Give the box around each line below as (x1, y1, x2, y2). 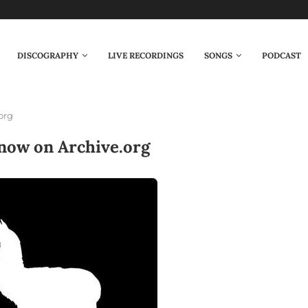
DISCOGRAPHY (16, 50, 78, 60)
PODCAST (261, 50, 301, 60)
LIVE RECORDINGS (107, 50, 184, 60)
